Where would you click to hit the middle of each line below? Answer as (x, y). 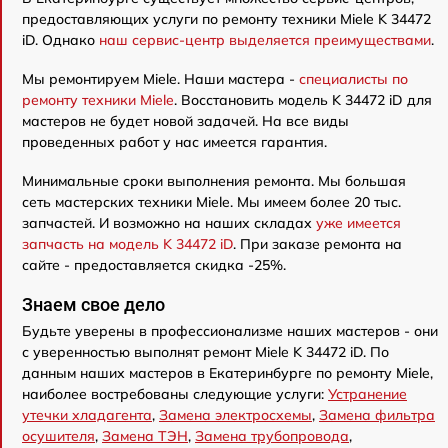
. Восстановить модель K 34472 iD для (303, 100)
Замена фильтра (377, 415)
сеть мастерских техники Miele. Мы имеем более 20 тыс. (211, 202)
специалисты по (353, 79)
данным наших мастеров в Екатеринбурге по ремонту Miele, (227, 373)
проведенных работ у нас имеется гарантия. (174, 142)
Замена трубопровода (272, 436)
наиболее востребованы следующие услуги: (175, 394)
